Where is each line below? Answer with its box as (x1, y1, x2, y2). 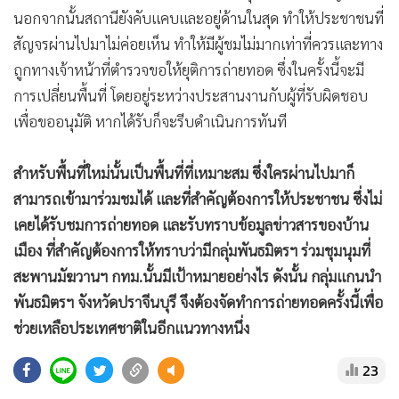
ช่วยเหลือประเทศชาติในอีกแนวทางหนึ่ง (13, 318, 249, 338)
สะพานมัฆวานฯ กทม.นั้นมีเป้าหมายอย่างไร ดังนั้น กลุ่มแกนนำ (13, 266, 381, 286)
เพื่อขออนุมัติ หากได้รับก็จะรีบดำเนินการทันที (13, 111, 287, 131)
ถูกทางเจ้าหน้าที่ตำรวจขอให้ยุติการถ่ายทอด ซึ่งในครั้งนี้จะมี (13, 60, 364, 79)
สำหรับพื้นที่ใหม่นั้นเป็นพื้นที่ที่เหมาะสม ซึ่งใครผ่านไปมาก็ (13, 163, 354, 183)
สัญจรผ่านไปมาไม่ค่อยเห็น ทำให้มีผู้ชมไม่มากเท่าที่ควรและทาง (13, 34, 383, 53)
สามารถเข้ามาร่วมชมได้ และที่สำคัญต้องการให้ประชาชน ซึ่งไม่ (13, 189, 382, 208)
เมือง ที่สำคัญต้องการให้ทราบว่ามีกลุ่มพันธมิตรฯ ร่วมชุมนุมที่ (13, 240, 370, 260)
